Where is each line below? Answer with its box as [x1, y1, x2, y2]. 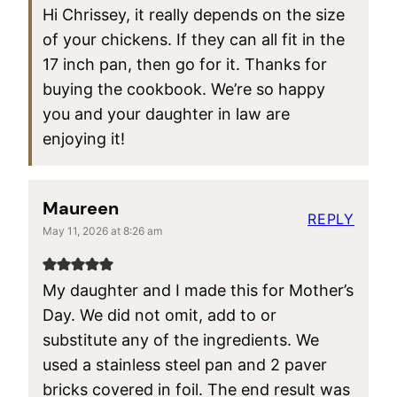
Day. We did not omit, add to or [43, 306, 276, 325]
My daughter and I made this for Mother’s [43, 281, 354, 300]
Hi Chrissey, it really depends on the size [43, 5, 345, 25]
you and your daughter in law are [43, 105, 290, 124]
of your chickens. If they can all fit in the [43, 30, 345, 50]
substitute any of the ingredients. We [43, 331, 319, 350]
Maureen [43, 197, 119, 221]
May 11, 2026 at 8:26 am [43, 224, 162, 238]
